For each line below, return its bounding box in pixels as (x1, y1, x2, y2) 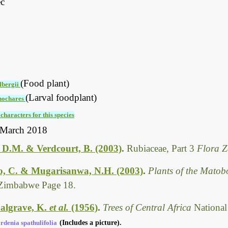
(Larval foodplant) (25, 92, 97, 103)
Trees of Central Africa (103, 202, 194, 213)
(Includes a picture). (60, 218, 122, 226)
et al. (49, 202, 69, 213)
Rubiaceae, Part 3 (127, 142, 197, 154)
